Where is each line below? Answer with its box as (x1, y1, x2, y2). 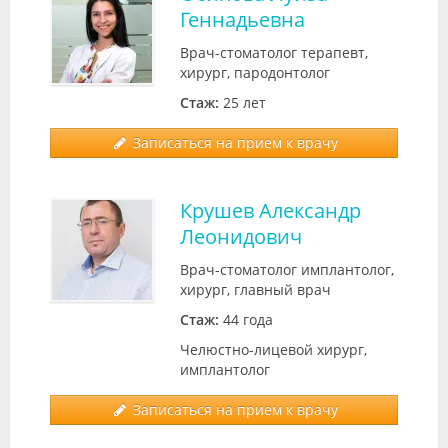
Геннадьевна (180, 5, 305, 33)
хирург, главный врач (180, 279, 331, 299)
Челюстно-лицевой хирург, (180, 339, 367, 359)
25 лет (219, 92, 266, 112)
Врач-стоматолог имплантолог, (180, 259, 394, 279)
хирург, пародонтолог (180, 62, 330, 82)
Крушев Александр (180, 196, 361, 224)
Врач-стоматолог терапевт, (180, 42, 368, 62)
